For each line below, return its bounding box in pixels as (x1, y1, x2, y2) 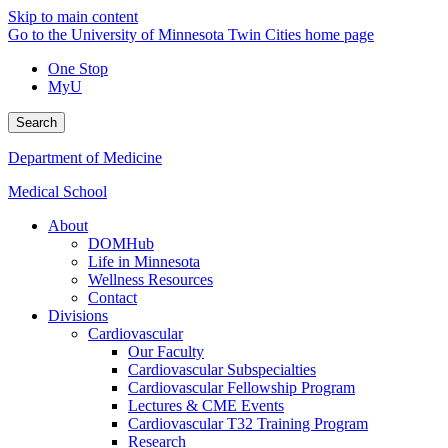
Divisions (48, 307, 108, 324)
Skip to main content (8, 8, 138, 25)
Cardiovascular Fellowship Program (128, 379, 355, 396)
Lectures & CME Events (128, 397, 284, 414)
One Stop (48, 60, 108, 77)
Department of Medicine (8, 149, 162, 166)
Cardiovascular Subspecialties (128, 361, 316, 378)
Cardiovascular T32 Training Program (128, 415, 368, 432)
